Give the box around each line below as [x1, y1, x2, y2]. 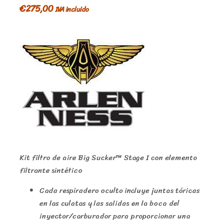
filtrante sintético [20, 164, 82, 177]
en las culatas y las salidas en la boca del [39, 196, 179, 210]
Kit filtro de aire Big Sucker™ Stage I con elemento [20, 151, 197, 164]
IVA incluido [55, 3, 88, 16]
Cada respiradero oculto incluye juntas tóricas [39, 184, 200, 197]
